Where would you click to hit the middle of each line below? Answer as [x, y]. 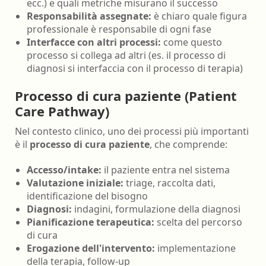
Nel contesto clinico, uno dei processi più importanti [132, 132]
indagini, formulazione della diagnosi [156, 209]
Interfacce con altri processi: [94, 42]
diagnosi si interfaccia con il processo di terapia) [135, 69]
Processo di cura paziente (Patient [126, 95]
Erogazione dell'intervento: [91, 248]
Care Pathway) [62, 111]
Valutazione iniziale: [75, 183]
